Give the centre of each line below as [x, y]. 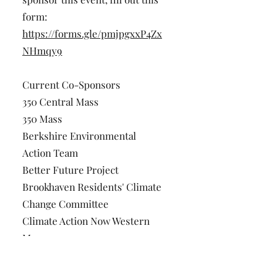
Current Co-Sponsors [71, 85]
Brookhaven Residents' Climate [92, 187]
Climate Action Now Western [86, 221]
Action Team [50, 153]
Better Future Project [70, 170]
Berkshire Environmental [79, 136]
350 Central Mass [60, 102]
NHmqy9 [42, 50]
